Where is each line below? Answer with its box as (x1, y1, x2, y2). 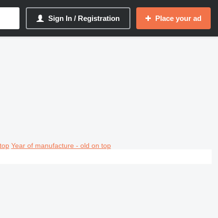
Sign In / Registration (48, 14, 120, 22)
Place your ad (155, 14, 201, 22)
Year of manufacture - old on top (11, 141, 111, 149)
